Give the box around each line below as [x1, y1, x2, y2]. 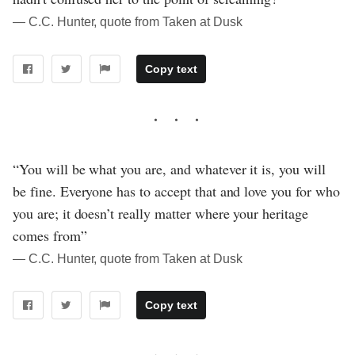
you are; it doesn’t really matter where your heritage [13, 203, 308, 223]
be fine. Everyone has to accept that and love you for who [13, 181, 340, 200]
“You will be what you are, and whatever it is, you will [13, 158, 326, 178]
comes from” [13, 225, 87, 245]
